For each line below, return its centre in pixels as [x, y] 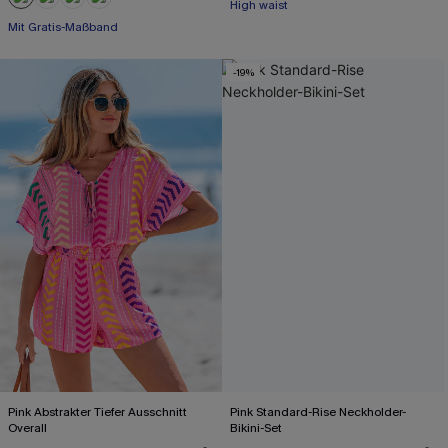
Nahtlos [29, 27]
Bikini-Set [256, 428]
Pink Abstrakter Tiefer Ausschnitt [97, 412]
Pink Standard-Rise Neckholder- [318, 412]
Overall [27, 428]
